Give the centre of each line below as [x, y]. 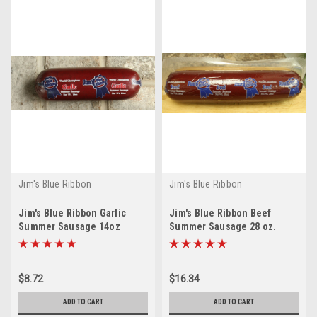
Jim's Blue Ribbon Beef [220, 213]
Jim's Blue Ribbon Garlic [72, 213]
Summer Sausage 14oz [69, 226]
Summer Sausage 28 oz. [223, 226]
